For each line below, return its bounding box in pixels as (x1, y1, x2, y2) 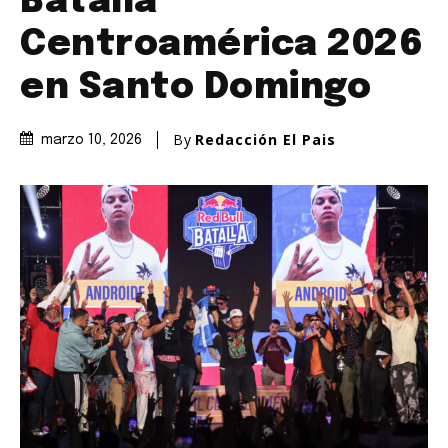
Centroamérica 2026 (20, 26, 423, 63)
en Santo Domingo (20, 69, 371, 106)
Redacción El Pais (195, 129, 336, 149)
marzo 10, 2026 (41, 133, 142, 148)
